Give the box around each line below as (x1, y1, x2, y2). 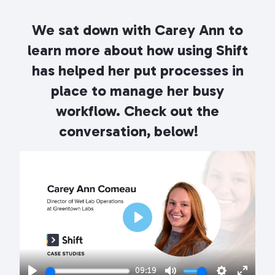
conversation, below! (58, 122, 198, 140)
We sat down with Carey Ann (32, 21, 225, 39)
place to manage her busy (51, 82, 224, 99)
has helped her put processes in (31, 61, 244, 79)
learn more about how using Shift (27, 41, 248, 59)
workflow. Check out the (56, 102, 219, 120)
